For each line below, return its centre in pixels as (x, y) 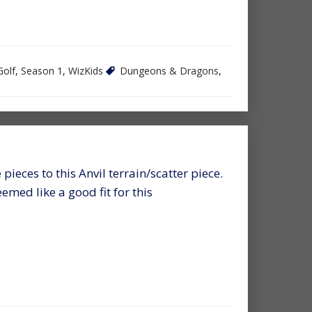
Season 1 (42, 70)
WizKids (86, 70)
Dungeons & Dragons (169, 70)
